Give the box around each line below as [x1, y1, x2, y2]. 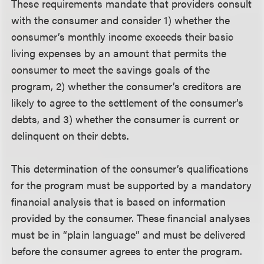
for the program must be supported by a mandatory [11, 177, 252, 192]
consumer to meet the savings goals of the [11, 62, 210, 77]
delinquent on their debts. [11, 128, 130, 143]
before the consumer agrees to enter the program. [11, 243, 243, 258]
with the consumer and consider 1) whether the [11, 12, 230, 27]
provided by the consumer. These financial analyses [11, 210, 251, 225]
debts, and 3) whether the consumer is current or [11, 111, 239, 126]
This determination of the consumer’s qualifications [11, 161, 249, 176]
